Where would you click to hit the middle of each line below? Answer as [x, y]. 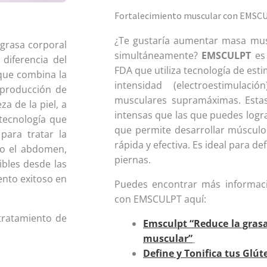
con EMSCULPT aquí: [160, 199]
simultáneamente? [158, 55]
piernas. [134, 159]
